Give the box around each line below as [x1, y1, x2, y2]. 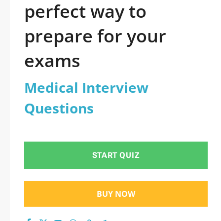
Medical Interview [24, 78, 148, 97]
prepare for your [24, 24, 166, 48]
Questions [24, 99, 94, 117]
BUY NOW [97, 188, 135, 199]
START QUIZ [92, 150, 140, 160]
